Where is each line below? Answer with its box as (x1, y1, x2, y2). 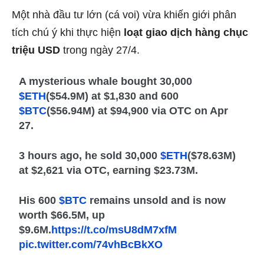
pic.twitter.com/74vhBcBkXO (19, 238, 163, 250)
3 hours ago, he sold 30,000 (19, 149, 161, 161)
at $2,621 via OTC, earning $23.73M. (19, 164, 199, 176)
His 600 (19, 194, 60, 206)
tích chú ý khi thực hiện (12, 26, 124, 38)
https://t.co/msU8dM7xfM (51, 223, 177, 236)
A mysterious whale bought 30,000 (19, 75, 193, 87)
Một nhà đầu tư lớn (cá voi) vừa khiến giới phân (12, 8, 236, 21)
